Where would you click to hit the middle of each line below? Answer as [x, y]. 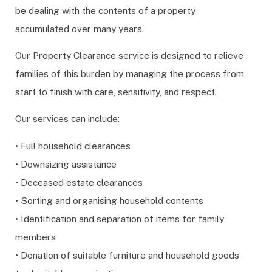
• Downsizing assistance [66, 164]
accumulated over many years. [80, 28]
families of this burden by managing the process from [130, 74]
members [36, 236]
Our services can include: [67, 119]
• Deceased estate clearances [79, 182]
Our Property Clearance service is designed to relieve [129, 56]
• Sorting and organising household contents [109, 200]
